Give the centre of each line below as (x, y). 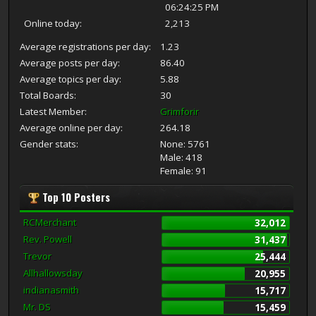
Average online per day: (71, 127)
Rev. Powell (47, 239)
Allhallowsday (53, 273)
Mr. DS (37, 306)
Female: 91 (184, 170)
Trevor (37, 256)
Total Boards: (48, 95)
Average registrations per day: (85, 46)
